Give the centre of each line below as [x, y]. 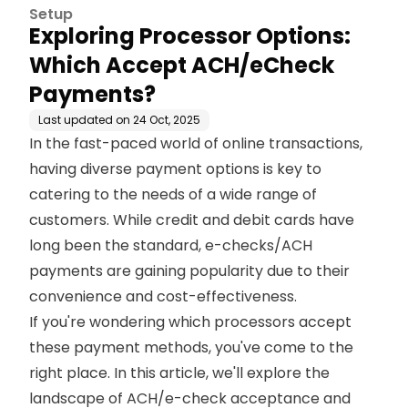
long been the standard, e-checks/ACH [171, 245]
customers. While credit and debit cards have [192, 220]
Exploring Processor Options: [190, 36]
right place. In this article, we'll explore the [179, 373]
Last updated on [84, 120]
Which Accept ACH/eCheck [182, 65]
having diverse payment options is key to [175, 169]
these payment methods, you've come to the [191, 347]
